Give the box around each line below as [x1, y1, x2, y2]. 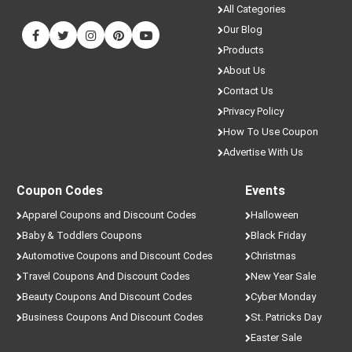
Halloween [250, 209, 299, 221]
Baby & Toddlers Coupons [22, 229, 143, 241]
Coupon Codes [16, 183, 104, 198]
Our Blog [222, 24, 262, 35]
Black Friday [250, 229, 306, 241]
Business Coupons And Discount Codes [22, 311, 204, 323]
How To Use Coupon [222, 126, 318, 137]
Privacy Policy [222, 105, 284, 117]
